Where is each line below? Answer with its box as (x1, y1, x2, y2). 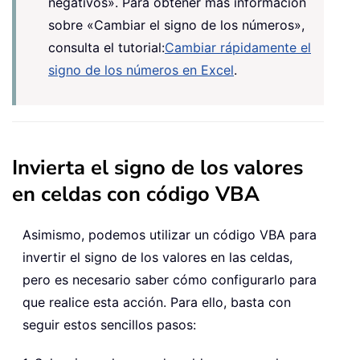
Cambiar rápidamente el (165, 39, 311, 55)
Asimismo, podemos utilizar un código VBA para (22, 226, 317, 243)
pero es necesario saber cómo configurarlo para (22, 271, 317, 288)
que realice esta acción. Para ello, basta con (22, 293, 291, 310)
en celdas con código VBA (12, 179, 260, 208)
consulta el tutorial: (48, 39, 165, 55)
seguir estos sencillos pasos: (22, 316, 196, 333)
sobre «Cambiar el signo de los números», (48, 16, 305, 33)
